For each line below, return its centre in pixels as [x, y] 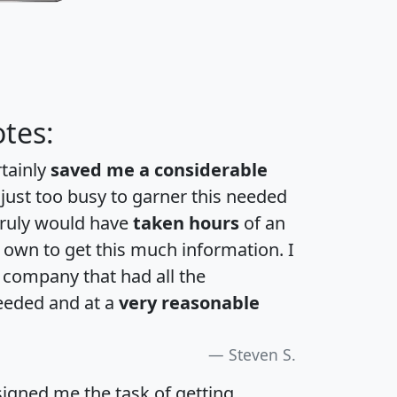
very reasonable [189, 303]
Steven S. [262, 355]
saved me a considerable [159, 170]
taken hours [186, 223]
